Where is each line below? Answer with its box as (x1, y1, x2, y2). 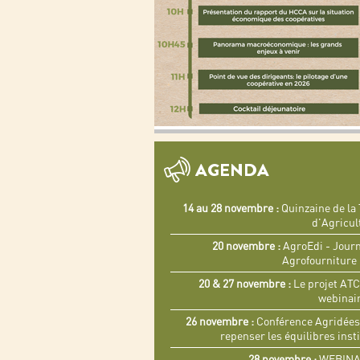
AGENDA (195, 157, 269, 182)
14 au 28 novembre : (182, 201, 279, 215)
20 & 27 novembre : (198, 276, 291, 291)
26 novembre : (186, 314, 254, 329)
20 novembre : (211, 239, 283, 253)
